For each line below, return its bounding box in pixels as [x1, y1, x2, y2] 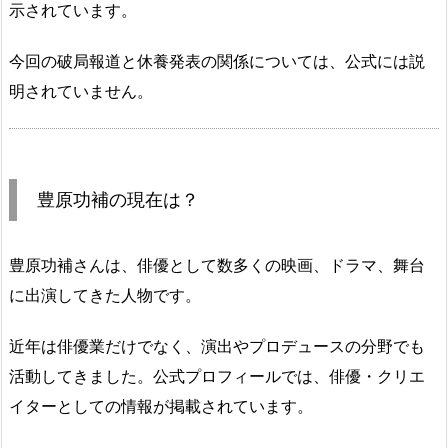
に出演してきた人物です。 [9, 285, 201, 305]
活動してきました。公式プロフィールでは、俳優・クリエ [9, 366, 425, 386]
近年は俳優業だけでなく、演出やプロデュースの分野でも [9, 336, 425, 356]
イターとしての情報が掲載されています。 [9, 396, 313, 416]
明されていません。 [9, 81, 153, 101]
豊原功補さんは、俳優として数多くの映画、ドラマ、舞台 [9, 255, 425, 275]
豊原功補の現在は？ [37, 188, 199, 210]
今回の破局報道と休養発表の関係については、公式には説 [9, 51, 425, 71]
